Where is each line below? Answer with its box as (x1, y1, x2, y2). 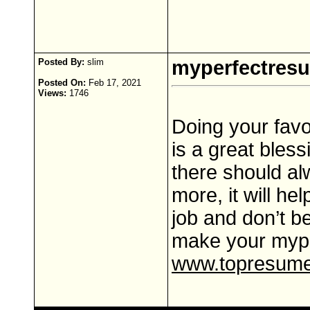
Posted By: (38, 57, 84, 67)
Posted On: (38, 77, 86, 88)
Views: (38, 88, 66, 98)
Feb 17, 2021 (86, 77, 141, 88)
